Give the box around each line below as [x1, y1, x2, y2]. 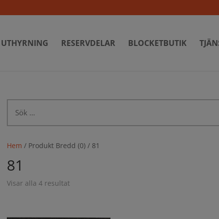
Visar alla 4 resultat [7, 178, 70, 188]
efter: [6, 111, 24, 120]
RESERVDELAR [61, 38, 115, 48]
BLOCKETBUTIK [128, 38, 187, 48]
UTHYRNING [1, 38, 48, 48]
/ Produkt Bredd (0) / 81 [22, 140, 100, 150]
